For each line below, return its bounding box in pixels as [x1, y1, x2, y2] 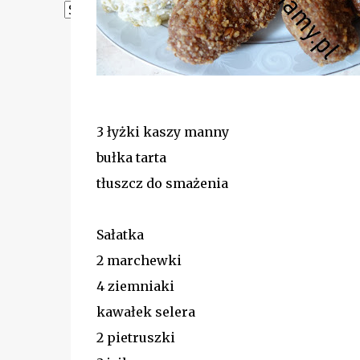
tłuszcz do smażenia [96, 174, 228, 191]
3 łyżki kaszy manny [96, 123, 229, 140]
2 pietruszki [96, 329, 175, 346]
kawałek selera [96, 303, 195, 320]
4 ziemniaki [96, 277, 187, 294]
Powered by [63, 18, 141, 33]
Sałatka [96, 226, 144, 243]
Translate [173, 18, 229, 33]
